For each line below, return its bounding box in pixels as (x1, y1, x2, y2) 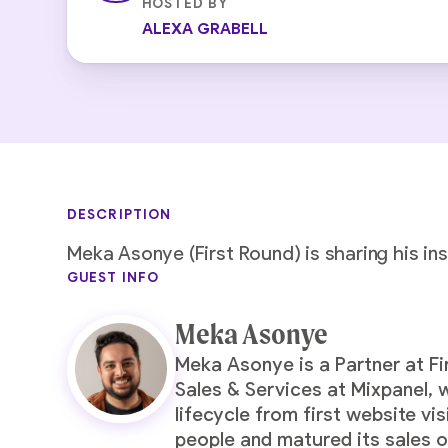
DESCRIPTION (67, 206, 172, 222)
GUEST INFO (67, 270, 159, 286)
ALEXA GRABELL (142, 19, 269, 38)
